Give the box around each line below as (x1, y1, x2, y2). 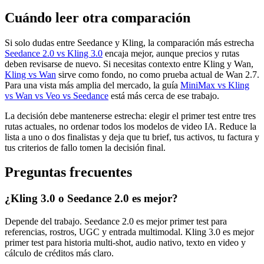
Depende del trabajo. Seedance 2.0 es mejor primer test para (5, 216, 227, 227)
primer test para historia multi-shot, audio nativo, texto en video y (5, 237, 246, 248)
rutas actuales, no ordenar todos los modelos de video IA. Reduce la (5, 121, 256, 131)
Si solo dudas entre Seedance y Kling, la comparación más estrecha (5, 37, 254, 48)
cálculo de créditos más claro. (5, 248, 114, 259)
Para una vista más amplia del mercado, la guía (5, 80, 180, 90)
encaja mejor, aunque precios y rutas (103, 48, 239, 58)
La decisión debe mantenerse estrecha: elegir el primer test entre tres (5, 110, 256, 121)
